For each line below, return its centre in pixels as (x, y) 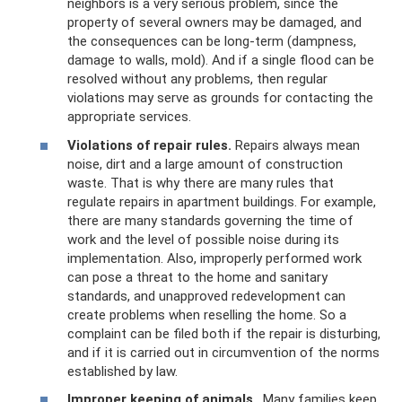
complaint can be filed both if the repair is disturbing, (224, 333)
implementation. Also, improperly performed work (214, 258)
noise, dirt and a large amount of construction (205, 164)
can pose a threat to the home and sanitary (197, 277)
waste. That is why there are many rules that (201, 183)
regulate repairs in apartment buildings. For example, (222, 201)
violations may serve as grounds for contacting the (220, 98)
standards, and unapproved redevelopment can (206, 296)
